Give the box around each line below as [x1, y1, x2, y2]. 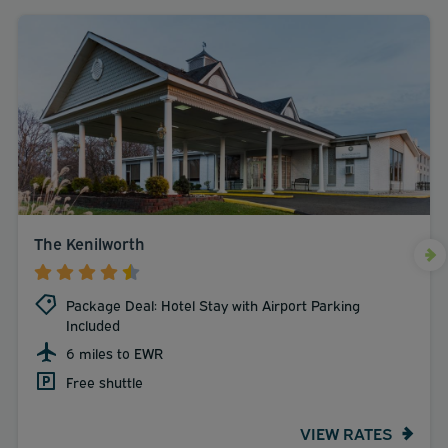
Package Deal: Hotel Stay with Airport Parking [66, 295, 360, 315]
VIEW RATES [300, 421, 392, 444]
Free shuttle [66, 372, 143, 392]
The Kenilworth [34, 232, 145, 255]
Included [66, 315, 120, 335]
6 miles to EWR [66, 343, 163, 363]
